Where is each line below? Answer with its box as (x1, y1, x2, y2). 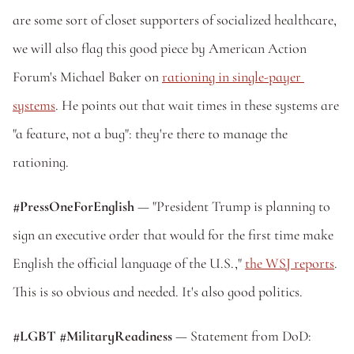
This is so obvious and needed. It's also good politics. (13, 283, 303, 300)
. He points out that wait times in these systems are (55, 96, 339, 114)
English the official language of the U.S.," (13, 254, 245, 272)
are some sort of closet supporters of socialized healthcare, (13, 11, 337, 28)
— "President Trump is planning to (134, 198, 330, 215)
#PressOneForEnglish (13, 198, 134, 215)
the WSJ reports (245, 254, 334, 272)
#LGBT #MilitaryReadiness (13, 327, 172, 345)
